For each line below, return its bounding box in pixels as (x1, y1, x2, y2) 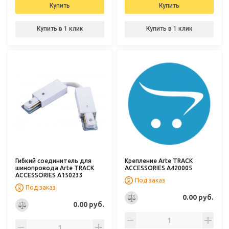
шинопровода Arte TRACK (15, 164, 94, 171)
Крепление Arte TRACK (125, 157, 193, 164)
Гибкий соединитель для (15, 157, 91, 164)
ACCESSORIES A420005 (125, 164, 192, 171)
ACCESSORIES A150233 (15, 171, 83, 178)
